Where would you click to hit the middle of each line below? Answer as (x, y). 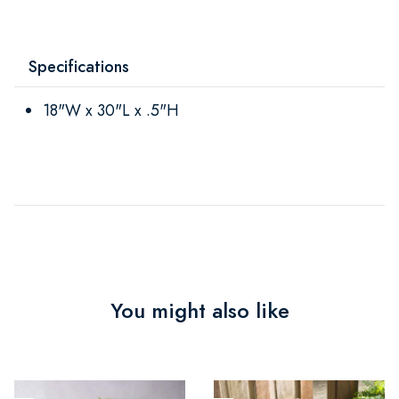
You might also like (199, 310)
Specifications (79, 66)
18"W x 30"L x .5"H (111, 110)
